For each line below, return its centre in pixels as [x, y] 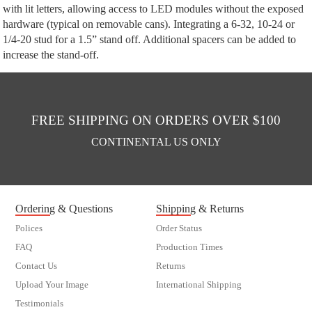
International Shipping [199, 284]
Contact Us [37, 266]
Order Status [179, 228]
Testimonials [40, 303]
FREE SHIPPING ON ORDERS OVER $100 [156, 120]
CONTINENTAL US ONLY [156, 142]
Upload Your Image [52, 284]
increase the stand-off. [51, 54]
